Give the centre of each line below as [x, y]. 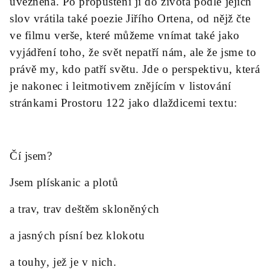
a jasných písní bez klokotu [77, 235]
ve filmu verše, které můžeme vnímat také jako [125, 35]
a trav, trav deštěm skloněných [85, 209]
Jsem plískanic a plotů [64, 182]
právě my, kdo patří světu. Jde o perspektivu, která [135, 69]
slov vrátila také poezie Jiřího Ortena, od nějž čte [130, 18]
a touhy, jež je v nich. [63, 262]
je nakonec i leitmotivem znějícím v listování [121, 86]
